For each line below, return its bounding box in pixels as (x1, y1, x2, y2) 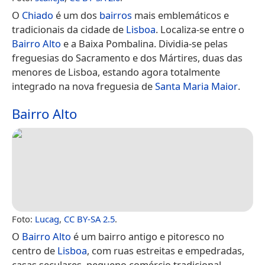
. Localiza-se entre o (156, 22, 244, 36)
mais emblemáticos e (132, 8, 229, 22)
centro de (12, 244, 57, 258)
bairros (99, 8, 132, 22)
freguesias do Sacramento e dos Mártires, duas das (12, 50, 243, 64)
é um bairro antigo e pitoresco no (71, 230, 224, 244)
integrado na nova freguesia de (12, 79, 155, 93)
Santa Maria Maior (155, 79, 238, 93)
